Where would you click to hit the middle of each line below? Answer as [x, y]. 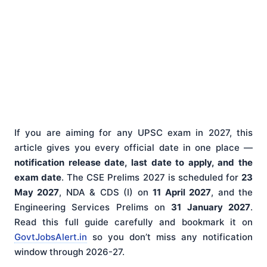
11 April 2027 [182, 193]
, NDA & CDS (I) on [106, 193]
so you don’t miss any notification [170, 237]
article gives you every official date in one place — [133, 148]
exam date [38, 178]
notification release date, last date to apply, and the [133, 163]
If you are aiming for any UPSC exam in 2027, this [133, 133]
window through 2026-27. [69, 252]
